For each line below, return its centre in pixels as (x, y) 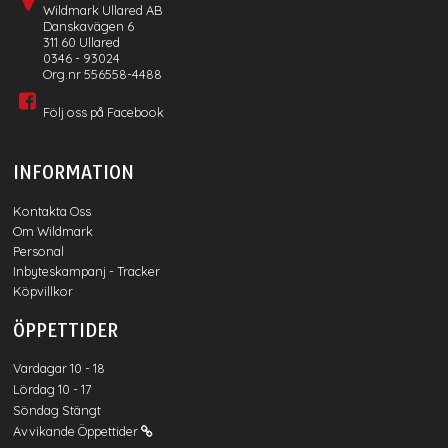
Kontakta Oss (51, 210)
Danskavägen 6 (88, 25)
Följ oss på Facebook (103, 111)
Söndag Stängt (81, 410)
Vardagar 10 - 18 (87, 368)
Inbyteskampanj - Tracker (86, 270)
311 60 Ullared (81, 41)
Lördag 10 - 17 (74, 389)
